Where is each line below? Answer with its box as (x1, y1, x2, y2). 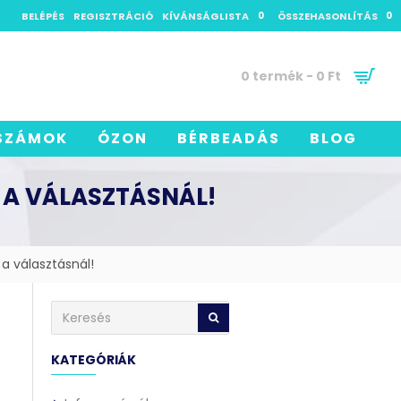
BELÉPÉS (21, 8, 64, 23)
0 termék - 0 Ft (241, 66, 341, 85)
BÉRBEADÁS (177, 127, 280, 149)
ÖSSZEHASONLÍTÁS (277, 8, 378, 23)
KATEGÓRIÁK (51, 351, 136, 369)
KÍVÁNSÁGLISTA (162, 8, 249, 23)
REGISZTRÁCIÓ (73, 8, 153, 23)
